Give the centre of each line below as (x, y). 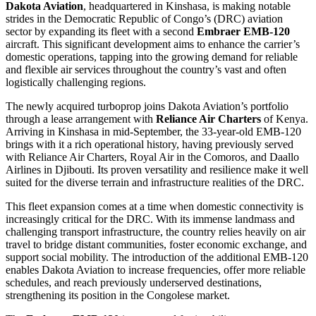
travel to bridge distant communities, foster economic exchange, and (156, 245)
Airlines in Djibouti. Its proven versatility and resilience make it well (157, 170)
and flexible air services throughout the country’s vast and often (146, 70)
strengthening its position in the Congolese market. (118, 296)
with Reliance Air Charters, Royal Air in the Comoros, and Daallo (152, 157)
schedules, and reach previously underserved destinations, (134, 283)
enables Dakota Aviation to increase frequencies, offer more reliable (156, 270)
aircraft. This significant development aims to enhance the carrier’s (153, 44)
